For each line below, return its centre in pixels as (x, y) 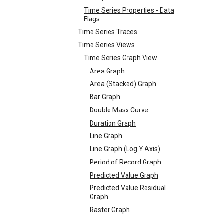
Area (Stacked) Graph (123, 84)
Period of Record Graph (125, 162)
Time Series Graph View (120, 58)
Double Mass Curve (119, 110)
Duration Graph (113, 123)
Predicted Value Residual (128, 188)
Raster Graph (110, 210)
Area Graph (107, 71)
